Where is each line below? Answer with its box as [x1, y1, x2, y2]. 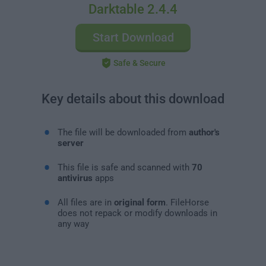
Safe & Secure [113, 58, 166, 68]
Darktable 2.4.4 [88, 2, 178, 17]
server [57, 137, 84, 148]
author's [188, 126, 220, 138]
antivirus [57, 172, 93, 183]
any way [57, 218, 89, 229]
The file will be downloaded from [57, 126, 189, 138]
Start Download [92, 30, 174, 45]
